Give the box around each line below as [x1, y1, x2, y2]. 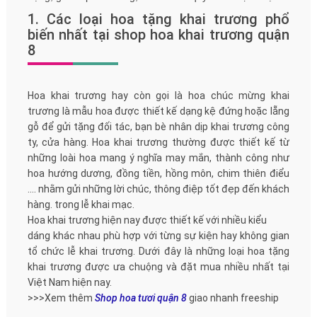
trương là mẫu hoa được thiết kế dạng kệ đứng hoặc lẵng [27, 105, 290, 117]
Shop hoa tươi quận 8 [94, 292, 187, 304]
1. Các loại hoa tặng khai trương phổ [27, 10, 290, 28]
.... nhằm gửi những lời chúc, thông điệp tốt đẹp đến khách [27, 183, 290, 195]
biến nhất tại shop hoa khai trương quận [27, 25, 290, 43]
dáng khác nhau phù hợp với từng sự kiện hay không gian [27, 229, 290, 241]
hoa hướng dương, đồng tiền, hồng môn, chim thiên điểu [27, 167, 290, 179]
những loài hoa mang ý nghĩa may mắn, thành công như [27, 151, 290, 163]
